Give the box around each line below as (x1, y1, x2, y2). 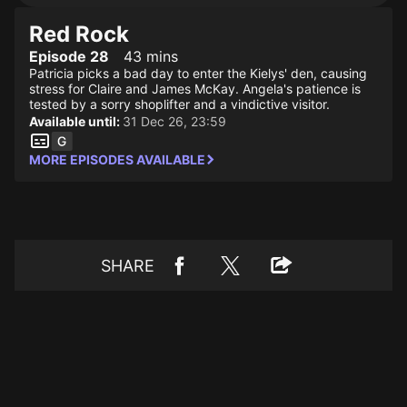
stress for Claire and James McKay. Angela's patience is (29, 81, 361, 96)
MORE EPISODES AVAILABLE (29, 152, 205, 167)
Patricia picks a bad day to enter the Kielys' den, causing (29, 65, 367, 81)
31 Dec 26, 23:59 (123, 114, 226, 129)
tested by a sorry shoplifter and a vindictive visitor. (29, 96, 330, 112)
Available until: (29, 114, 123, 129)
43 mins (124, 47, 178, 65)
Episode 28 (29, 47, 109, 65)
